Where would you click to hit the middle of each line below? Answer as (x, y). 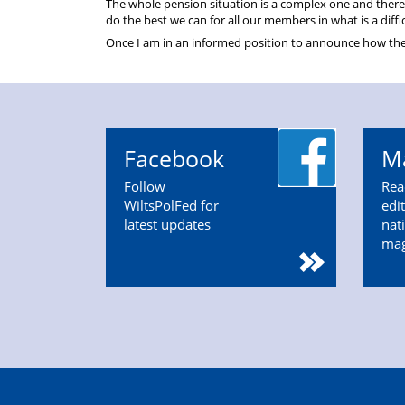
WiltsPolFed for (171, 205)
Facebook (174, 159)
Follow (145, 186)
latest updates (167, 224)
